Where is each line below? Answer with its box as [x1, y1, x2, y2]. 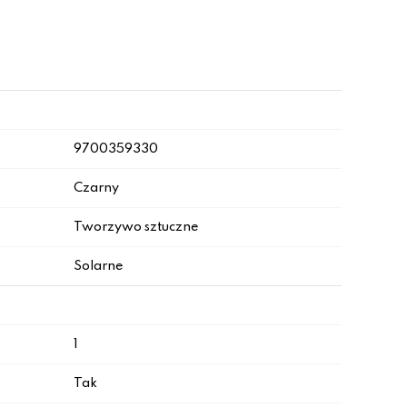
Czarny [74, 182, 119, 194]
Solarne [74, 260, 124, 273]
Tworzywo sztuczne [74, 221, 199, 233]
